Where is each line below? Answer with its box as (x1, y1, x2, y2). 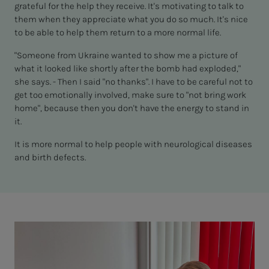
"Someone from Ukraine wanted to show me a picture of (14, 50, 238, 61)
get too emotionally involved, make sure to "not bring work (14, 89, 246, 101)
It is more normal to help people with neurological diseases (14, 139, 252, 150)
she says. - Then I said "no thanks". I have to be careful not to (14, 76, 253, 88)
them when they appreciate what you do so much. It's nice (14, 14, 248, 25)
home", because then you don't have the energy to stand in (14, 103, 249, 114)
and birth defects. (14, 152, 86, 163)
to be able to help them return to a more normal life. (14, 27, 221, 38)
